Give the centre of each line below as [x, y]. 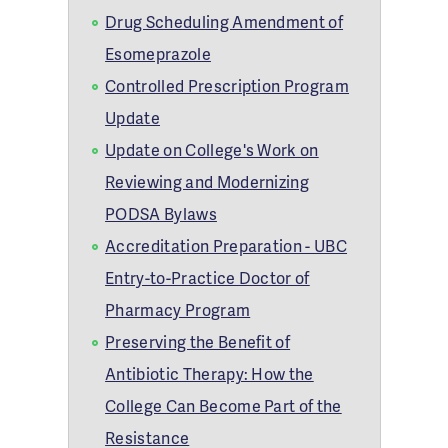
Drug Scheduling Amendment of [224, 21]
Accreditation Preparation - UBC [226, 245]
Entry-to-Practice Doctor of [207, 277]
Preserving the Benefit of [198, 341]
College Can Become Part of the [223, 405]
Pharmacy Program [178, 309]
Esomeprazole [158, 53]
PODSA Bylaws [161, 213]
